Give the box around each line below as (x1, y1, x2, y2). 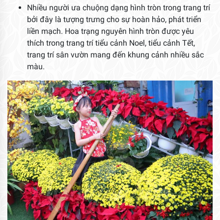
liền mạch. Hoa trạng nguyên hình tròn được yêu (27, 27, 194, 36)
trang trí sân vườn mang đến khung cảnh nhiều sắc (27, 50, 204, 60)
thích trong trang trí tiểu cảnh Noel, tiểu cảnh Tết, (27, 38, 195, 48)
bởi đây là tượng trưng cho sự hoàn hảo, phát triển (27, 15, 201, 25)
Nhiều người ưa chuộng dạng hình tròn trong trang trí (27, 3, 210, 13)
